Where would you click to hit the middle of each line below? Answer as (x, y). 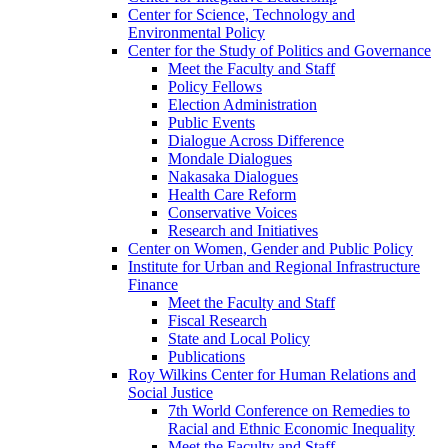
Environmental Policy (196, 33)
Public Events (211, 123)
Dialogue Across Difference (256, 141)
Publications (206, 357)
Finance (153, 285)
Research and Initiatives (243, 231)
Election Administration (242, 105)
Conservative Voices (232, 213)
